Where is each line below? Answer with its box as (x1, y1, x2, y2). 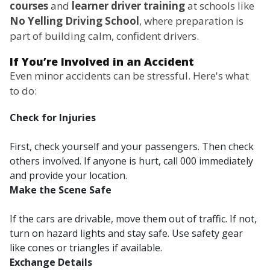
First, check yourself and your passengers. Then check (10, 140, 254, 154)
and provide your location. (10, 169, 127, 183)
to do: (10, 84, 37, 98)
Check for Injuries (10, 111, 96, 125)
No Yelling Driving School (10, 14, 139, 28)
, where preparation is (139, 14, 243, 28)
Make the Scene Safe (10, 183, 111, 197)
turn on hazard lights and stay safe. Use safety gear (10, 227, 243, 240)
